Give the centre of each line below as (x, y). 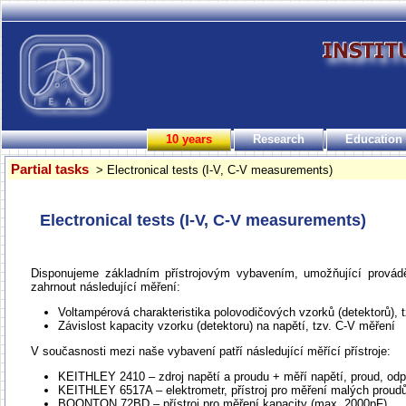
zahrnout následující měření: (106, 287)
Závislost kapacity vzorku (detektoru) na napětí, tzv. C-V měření (227, 326)
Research (279, 139)
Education (374, 139)
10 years (189, 139)
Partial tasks (50, 169)
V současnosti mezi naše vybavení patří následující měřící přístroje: (211, 351)
